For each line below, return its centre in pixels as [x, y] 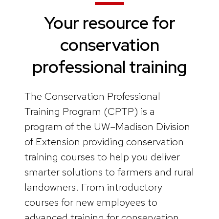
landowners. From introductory [93, 187]
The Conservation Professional [92, 96]
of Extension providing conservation [104, 141]
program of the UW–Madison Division [107, 126]
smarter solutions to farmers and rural [109, 172]
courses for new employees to [91, 202]
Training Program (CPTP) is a [90, 111]
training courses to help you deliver [102, 156]
